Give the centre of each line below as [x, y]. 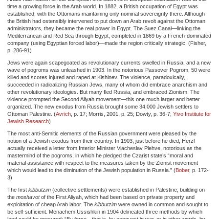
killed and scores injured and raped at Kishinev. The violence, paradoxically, [96, 77]
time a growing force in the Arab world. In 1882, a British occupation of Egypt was [103, 6]
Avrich [63, 114]
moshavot [28, 197]
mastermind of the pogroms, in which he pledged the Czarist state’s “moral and [100, 155]
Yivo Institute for [192, 114]
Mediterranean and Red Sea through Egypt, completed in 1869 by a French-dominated [109, 35]
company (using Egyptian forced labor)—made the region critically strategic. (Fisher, [107, 43]
